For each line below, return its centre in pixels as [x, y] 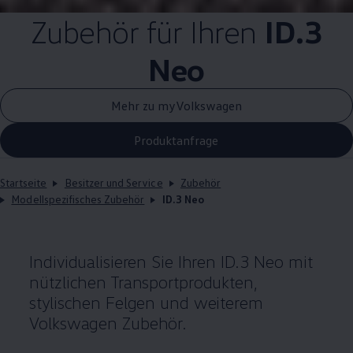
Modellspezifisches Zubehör [78, 199]
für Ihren [202, 32]
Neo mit [281, 262]
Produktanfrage [176, 140]
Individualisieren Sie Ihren [123, 262]
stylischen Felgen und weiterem [146, 303]
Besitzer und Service [113, 183]
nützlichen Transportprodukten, [143, 282]
